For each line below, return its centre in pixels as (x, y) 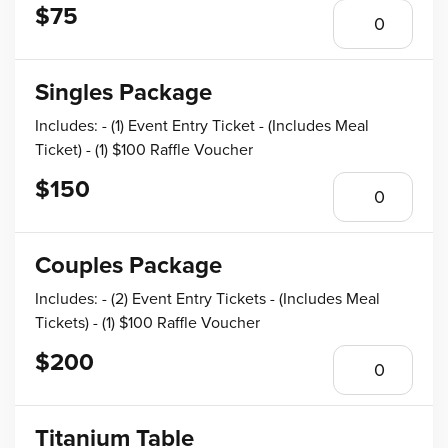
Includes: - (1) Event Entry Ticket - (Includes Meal (202, 126)
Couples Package (128, 265)
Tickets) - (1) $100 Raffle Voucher (147, 323)
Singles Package (123, 92)
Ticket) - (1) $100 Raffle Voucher (144, 150)
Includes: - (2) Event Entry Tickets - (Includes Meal (207, 299)
